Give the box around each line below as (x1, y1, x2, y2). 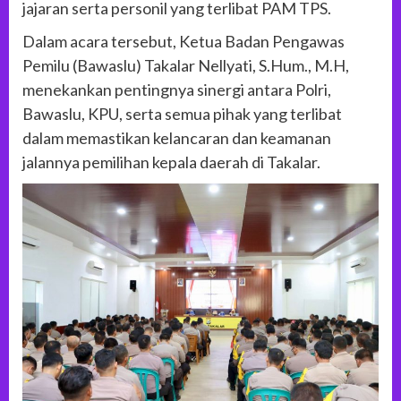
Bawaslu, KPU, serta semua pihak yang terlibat (22, 103, 342, 124)
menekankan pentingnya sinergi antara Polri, (22, 79, 331, 99)
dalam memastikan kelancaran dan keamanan (22, 127, 331, 148)
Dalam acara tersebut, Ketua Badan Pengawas (22, 30, 345, 51)
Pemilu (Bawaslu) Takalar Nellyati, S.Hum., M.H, (22, 55, 349, 75)
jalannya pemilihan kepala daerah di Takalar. (22, 151, 320, 172)
